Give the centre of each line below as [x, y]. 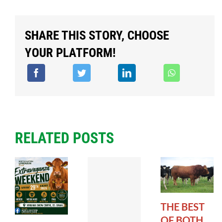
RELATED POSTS [64, 138]
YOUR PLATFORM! [70, 53]
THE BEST [182, 206]
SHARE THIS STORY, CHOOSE [97, 36]
